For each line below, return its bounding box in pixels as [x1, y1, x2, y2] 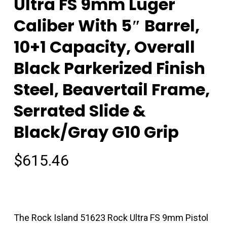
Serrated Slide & [13, 99, 146, 122]
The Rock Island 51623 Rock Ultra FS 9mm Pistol [13, 212, 208, 223]
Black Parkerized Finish [13, 56, 205, 80]
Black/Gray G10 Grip [13, 120, 179, 143]
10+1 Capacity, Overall [13, 35, 195, 58]
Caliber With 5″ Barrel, [13, 14, 200, 37]
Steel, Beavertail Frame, [13, 78, 210, 101]
